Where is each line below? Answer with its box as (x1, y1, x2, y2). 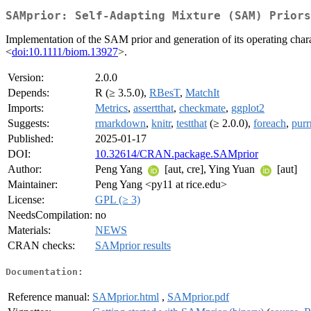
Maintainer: (8, 178, 58, 191)
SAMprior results (95, 239, 171, 252)
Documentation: (6, 266, 83, 277)
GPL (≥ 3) (95, 194, 140, 206)
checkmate (179, 102, 226, 115)
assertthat (133, 102, 174, 115)
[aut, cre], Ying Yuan (162, 163, 258, 176)
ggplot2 (231, 102, 264, 115)
